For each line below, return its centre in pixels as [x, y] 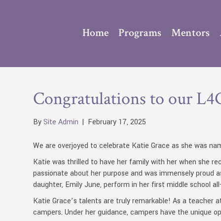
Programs [140, 33]
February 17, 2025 [117, 122]
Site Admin [61, 122]
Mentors [190, 33]
